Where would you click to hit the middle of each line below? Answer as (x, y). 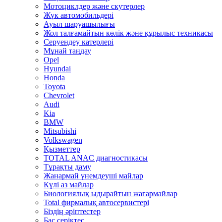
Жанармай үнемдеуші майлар (93, 176)
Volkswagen (63, 140)
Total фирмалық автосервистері (96, 202)
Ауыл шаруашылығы (79, 24)
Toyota (55, 86)
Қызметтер (62, 149)
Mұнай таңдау (67, 51)
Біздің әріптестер (72, 211)
